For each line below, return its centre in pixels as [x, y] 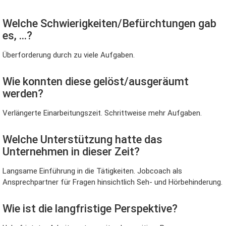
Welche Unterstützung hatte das [82, 139]
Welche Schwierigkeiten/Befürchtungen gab [109, 23]
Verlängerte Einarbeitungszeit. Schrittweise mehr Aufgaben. [102, 113]
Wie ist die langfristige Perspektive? [90, 208]
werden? [23, 93]
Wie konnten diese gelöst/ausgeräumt [96, 81]
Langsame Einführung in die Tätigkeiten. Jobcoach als [92, 171]
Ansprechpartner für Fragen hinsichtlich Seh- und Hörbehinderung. [112, 182]
